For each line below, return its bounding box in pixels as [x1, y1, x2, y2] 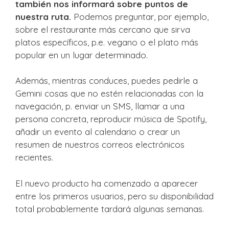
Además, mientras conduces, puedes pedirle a [15, 75, 198, 86]
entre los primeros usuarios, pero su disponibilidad [15, 190, 214, 201]
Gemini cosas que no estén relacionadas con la [15, 88, 203, 99]
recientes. [15, 152, 53, 163]
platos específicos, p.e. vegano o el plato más [15, 36, 198, 48]
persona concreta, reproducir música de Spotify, [15, 113, 207, 125]
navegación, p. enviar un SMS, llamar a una [15, 101, 185, 112]
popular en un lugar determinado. [15, 49, 148, 60]
